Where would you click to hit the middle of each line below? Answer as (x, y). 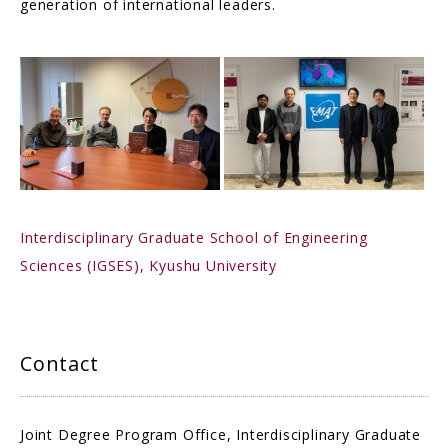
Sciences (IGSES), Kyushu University (149, 266)
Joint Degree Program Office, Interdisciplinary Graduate (220, 435)
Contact (59, 364)
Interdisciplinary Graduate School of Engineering (194, 238)
